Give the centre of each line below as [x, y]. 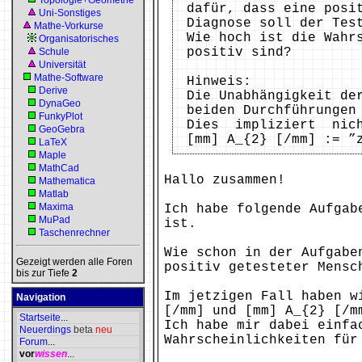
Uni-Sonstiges [70, 13]
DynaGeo [60, 103]
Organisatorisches [79, 39]
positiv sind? [239, 53]
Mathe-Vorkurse [69, 26]
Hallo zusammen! [225, 180]
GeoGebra [62, 129]
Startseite [40, 318]
